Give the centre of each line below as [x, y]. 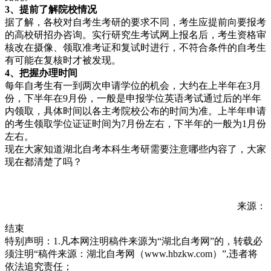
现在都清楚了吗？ [44, 162]
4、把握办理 [31, 73]
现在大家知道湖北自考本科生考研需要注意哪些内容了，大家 [135, 149]
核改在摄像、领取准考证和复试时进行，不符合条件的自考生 [135, 47]
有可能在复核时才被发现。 [63, 60]
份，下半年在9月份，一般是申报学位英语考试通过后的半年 [133, 98]
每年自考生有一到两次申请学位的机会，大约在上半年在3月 [133, 85]
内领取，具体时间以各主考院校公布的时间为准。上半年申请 [135, 111]
